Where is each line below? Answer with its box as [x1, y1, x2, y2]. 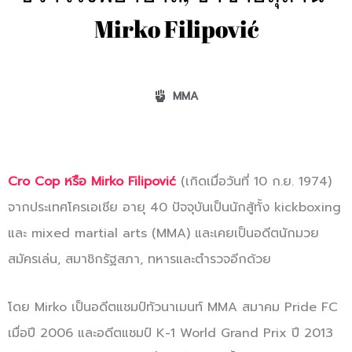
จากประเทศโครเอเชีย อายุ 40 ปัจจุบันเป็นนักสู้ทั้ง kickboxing [8, 197, 341, 217]
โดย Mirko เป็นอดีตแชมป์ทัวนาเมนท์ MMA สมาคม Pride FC [8, 297, 338, 317]
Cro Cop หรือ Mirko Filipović [8, 171, 176, 191]
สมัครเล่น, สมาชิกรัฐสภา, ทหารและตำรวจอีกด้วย [8, 249, 271, 269]
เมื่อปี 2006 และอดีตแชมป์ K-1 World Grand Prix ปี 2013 [8, 323, 333, 343]
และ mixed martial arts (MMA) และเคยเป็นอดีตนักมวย [8, 223, 319, 243]
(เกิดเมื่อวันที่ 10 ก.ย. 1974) [181, 171, 332, 191]
